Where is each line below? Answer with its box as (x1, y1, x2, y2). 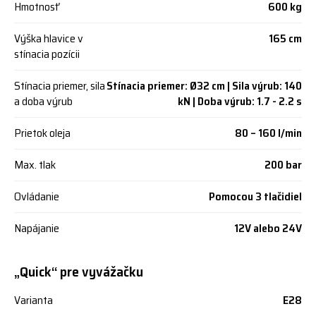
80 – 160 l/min (235, 124, 302, 142)
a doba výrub (14, 92, 73, 110)
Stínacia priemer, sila (14, 77, 105, 95)
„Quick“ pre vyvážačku (14, 260, 143, 283)
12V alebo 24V (234, 219, 302, 237)
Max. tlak (14, 156, 56, 174)
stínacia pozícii (14, 45, 80, 63)
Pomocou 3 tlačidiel (209, 188, 302, 205)
